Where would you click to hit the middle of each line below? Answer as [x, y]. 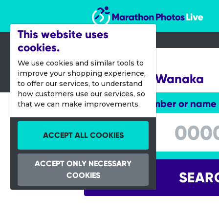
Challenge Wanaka [148, 79]
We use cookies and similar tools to [81, 63]
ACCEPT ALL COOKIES [83, 135]
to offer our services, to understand [80, 84]
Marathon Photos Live [135, 9]
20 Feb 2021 [114, 61]
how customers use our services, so [81, 94]
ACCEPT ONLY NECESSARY [83, 164]
